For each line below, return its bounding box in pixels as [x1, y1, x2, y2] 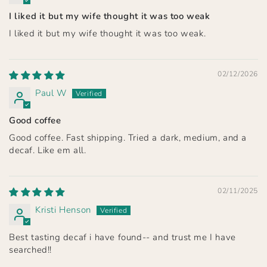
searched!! [9, 244, 52, 256]
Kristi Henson [35, 204, 91, 216]
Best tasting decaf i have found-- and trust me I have [9, 231, 236, 244]
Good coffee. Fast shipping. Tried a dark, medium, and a [9, 132, 247, 144]
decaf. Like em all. [9, 144, 86, 157]
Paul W [35, 87, 67, 100]
